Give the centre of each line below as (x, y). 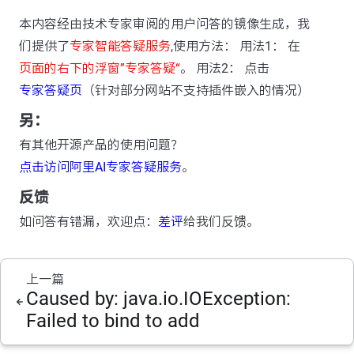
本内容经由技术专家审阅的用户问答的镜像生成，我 (164, 24)
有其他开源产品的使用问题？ (101, 145)
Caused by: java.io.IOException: (158, 299)
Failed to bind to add (113, 321)
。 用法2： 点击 (225, 68)
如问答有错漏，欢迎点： (88, 222)
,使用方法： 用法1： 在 (235, 46)
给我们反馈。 (221, 222)
